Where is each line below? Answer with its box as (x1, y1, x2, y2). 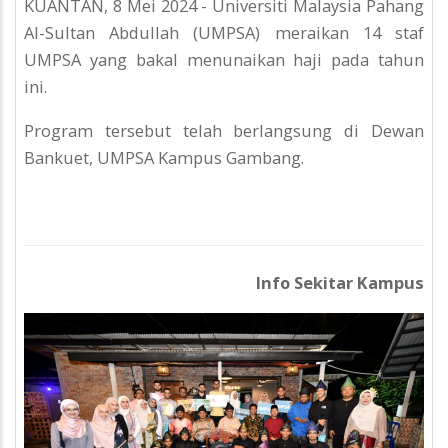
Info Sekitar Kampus (256, 271, 424, 295)
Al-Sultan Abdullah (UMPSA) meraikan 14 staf (24, 21, 424, 45)
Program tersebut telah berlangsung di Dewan (24, 118, 424, 142)
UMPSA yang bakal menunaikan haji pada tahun (24, 48, 424, 72)
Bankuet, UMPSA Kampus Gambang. (24, 145, 308, 169)
